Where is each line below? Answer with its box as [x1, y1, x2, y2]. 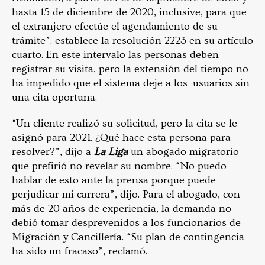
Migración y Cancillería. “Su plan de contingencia [12, 230, 244, 243]
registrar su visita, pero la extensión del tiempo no [12, 62, 248, 75]
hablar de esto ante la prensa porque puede [12, 173, 216, 186]
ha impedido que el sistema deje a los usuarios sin [12, 76, 250, 89]
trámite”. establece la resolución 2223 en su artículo [12, 34, 253, 47]
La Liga [94, 145, 131, 158]
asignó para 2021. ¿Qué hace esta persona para [12, 131, 231, 144]
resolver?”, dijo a [12, 145, 94, 158]
